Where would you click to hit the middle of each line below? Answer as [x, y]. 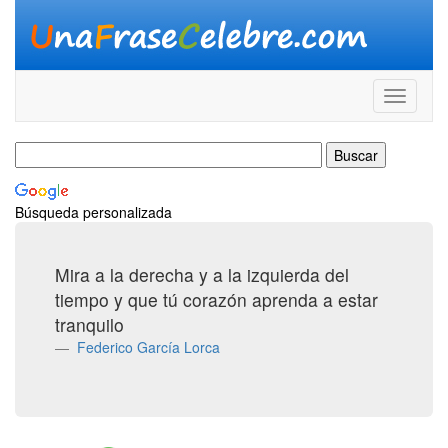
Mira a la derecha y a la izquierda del [202, 274]
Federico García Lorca [146, 347]
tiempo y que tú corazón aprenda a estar [216, 299]
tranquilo [89, 324]
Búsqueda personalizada [93, 212]
